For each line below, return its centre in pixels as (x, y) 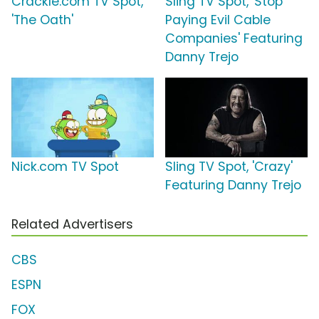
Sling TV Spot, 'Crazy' (229, 167)
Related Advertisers (72, 225)
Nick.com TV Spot (65, 167)
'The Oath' (42, 20)
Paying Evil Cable (218, 20)
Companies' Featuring (234, 39)
